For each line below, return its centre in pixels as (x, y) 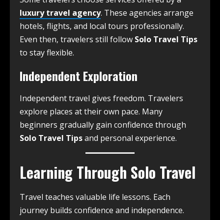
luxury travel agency (60, 13)
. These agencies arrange (147, 13)
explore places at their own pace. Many (91, 112)
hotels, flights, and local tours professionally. (102, 26)
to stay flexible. (47, 53)
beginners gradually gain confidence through (103, 125)
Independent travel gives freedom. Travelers (101, 98)
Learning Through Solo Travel (108, 172)
